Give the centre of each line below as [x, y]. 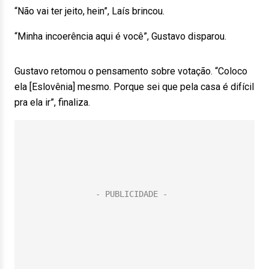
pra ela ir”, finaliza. [52, 102]
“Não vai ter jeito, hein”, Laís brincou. [89, 11]
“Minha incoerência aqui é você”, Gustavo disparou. [120, 36]
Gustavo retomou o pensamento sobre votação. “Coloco [131, 71]
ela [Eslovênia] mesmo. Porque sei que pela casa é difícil [134, 87]
